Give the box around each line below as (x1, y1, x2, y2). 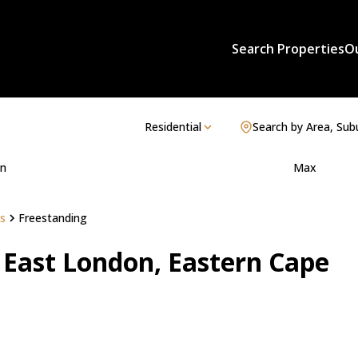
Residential (145, 119, 201, 134)
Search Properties (232, 40, 344, 58)
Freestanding (18, 210, 87, 225)
